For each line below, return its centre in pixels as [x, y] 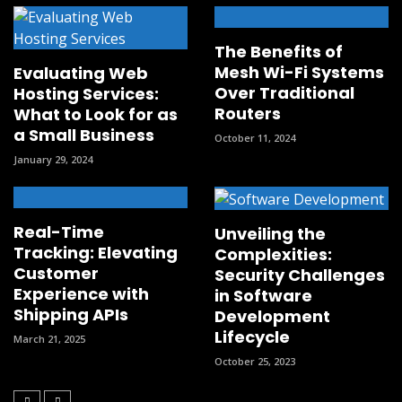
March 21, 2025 [49, 339]
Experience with [81, 294]
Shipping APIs [71, 315]
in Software [263, 295]
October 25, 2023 [255, 361]
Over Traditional [284, 93]
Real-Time [59, 232]
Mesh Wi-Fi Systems [299, 72]
